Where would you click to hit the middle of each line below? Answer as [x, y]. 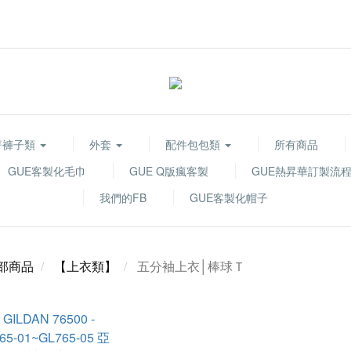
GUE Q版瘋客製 [169, 171]
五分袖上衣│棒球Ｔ [191, 266]
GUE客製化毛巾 [47, 171]
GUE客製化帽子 [229, 197]
